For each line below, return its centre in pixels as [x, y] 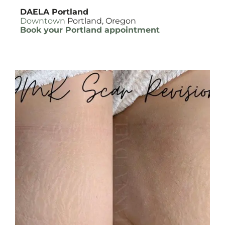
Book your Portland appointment [90, 30]
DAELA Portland [54, 12]
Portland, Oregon [101, 21]
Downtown [43, 21]
